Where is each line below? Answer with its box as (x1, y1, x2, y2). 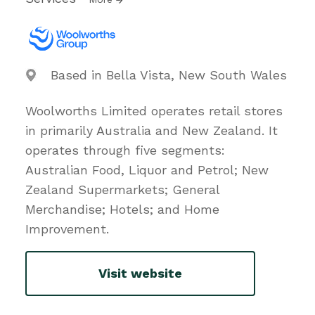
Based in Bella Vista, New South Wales (51, 67, 287, 82)
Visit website (98, 266, 182, 281)
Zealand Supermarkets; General (25, 181, 219, 197)
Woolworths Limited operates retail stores (25, 103, 283, 118)
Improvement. (25, 221, 109, 236)
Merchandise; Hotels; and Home (25, 201, 219, 217)
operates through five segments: (25, 142, 225, 157)
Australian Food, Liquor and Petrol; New (25, 162, 269, 177)
